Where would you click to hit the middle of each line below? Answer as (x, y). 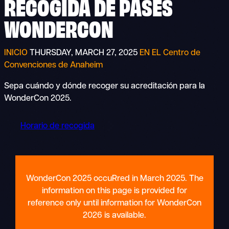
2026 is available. (114, 215)
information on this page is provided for (114, 191)
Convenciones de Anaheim (53, 66)
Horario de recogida (58, 126)
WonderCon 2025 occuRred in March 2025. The (114, 179)
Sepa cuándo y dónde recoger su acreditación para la (105, 87)
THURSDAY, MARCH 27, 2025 (84, 53)
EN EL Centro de (170, 53)
